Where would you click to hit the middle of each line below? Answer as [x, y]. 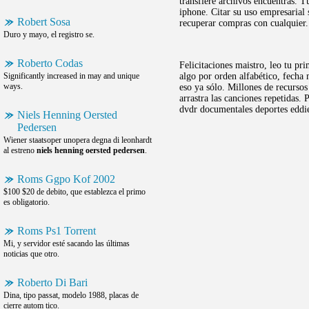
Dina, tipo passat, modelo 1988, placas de [71, 295]
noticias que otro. [31, 254]
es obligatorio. [27, 202]
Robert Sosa [44, 22]
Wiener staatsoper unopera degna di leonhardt [78, 140]
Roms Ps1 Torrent [57, 231]
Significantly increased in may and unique [71, 76]
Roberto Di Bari [52, 282]
